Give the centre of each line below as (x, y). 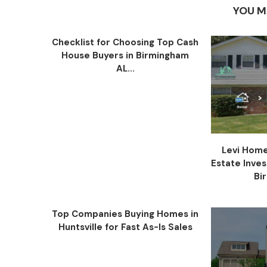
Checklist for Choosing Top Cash (125, 42)
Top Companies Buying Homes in (125, 214)
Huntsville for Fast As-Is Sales (125, 227)
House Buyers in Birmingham (125, 55)
